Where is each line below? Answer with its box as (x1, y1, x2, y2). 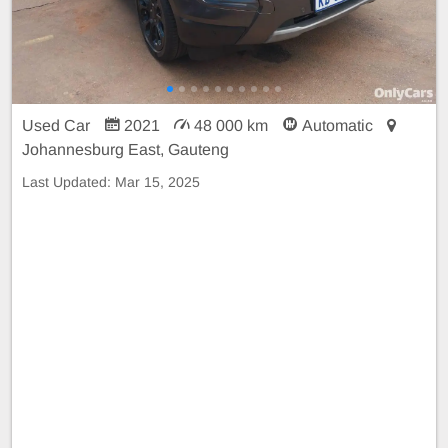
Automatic (298, 116, 377, 134)
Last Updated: (22, 173, 115, 190)
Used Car (22, 116, 94, 134)
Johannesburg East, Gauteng (22, 140, 229, 158)
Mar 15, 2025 (115, 173, 200, 190)
